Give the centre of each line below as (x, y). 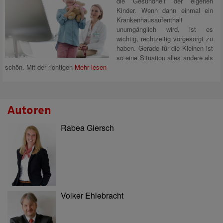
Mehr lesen (91, 67)
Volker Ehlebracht (92, 196)
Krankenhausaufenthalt (150, 20)
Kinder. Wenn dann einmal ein (165, 10)
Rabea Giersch (87, 128)
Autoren (29, 110)
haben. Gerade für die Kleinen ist (165, 48)
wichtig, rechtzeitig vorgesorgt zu (165, 39)
